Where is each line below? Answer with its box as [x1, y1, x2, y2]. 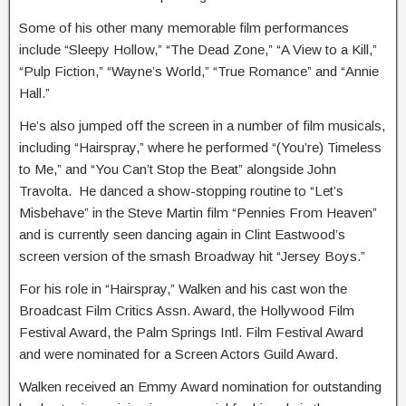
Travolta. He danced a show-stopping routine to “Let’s [19, 183, 343, 198]
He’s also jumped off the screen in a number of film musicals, [19, 118, 385, 133]
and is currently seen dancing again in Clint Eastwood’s [19, 227, 345, 242]
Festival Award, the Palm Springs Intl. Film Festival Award [19, 324, 363, 340]
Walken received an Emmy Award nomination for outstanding [19, 379, 382, 394]
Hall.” [19, 85, 50, 101]
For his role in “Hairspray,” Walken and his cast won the [19, 281, 347, 296]
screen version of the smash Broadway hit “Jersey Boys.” [19, 248, 365, 264]
